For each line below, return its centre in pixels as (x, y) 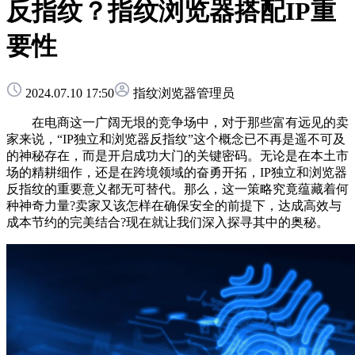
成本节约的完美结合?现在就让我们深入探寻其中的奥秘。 (168, 222)
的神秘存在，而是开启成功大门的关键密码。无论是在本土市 (177, 155)
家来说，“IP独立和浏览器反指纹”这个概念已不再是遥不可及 (176, 139)
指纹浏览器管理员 (182, 93)
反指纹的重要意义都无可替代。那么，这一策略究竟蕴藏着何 (177, 189)
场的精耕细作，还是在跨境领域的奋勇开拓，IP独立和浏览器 (177, 172)
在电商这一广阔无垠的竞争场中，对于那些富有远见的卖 (177, 122)
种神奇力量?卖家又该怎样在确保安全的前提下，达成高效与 (174, 205)
